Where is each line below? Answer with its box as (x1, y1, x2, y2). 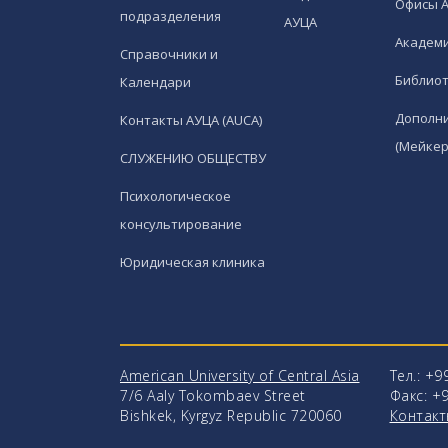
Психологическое (120, 187, 231, 206)
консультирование (120, 215, 242, 234)
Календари (120, 73, 191, 92)
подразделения (120, 7, 221, 26)
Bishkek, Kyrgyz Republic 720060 (120, 406, 342, 426)
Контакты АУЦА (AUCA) (120, 111, 262, 130)
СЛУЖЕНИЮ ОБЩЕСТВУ (120, 149, 266, 168)
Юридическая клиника (120, 253, 265, 272)
